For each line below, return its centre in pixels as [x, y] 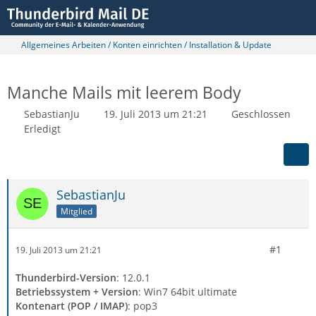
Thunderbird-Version [66, 278]
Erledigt [42, 129]
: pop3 [142, 306]
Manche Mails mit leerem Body [124, 92]
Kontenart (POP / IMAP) [72, 306]
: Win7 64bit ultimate [188, 292]
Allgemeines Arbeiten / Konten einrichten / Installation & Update [146, 45]
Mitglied [77, 211]
